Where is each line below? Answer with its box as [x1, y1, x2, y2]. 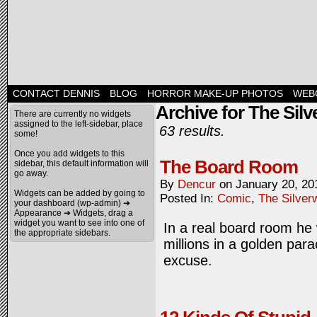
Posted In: [160, 192, 217, 205]
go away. [14, 168, 48, 178]
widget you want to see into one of [14, 218, 144, 228]
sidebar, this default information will [14, 158, 149, 168]
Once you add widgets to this [14, 149, 125, 158]
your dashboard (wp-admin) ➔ [14, 198, 130, 208]
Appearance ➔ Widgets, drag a [14, 208, 133, 218]
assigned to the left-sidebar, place [14, 119, 143, 129]
